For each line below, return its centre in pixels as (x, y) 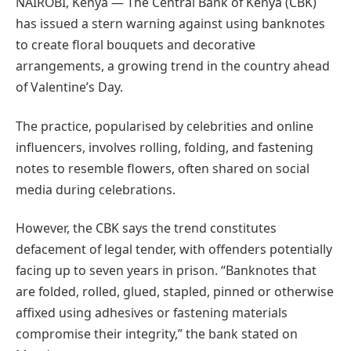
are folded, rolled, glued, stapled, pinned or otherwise (175, 291)
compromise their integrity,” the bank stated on (157, 333)
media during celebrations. (96, 189)
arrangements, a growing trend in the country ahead (173, 66)
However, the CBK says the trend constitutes (146, 228)
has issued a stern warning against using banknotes (170, 24)
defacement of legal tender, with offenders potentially (174, 249)
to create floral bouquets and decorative (136, 45)
